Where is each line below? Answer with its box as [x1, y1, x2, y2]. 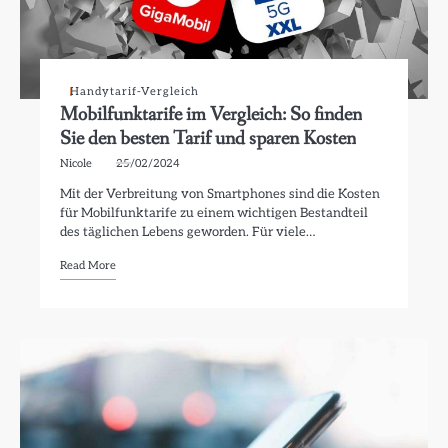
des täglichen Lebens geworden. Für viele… [60, 224, 316, 240]
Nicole [60, 157, 93, 170]
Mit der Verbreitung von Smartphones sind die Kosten [60, 186, 381, 202]
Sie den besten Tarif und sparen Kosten [60, 125, 357, 152]
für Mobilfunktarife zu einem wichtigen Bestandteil [60, 205, 369, 221]
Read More [60, 259, 117, 272]
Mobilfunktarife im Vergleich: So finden [60, 101, 363, 128]
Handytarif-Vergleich [70, 85, 200, 98]
